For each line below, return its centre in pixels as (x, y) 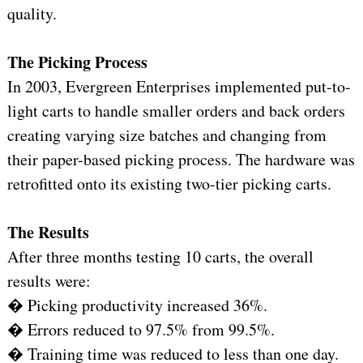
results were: (49, 281)
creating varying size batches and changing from (167, 135)
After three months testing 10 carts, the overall (160, 257)
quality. (32, 14)
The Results (48, 233)
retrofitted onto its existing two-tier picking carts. (169, 184)
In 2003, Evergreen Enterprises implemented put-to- (179, 87)
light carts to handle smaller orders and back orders (176, 111)
